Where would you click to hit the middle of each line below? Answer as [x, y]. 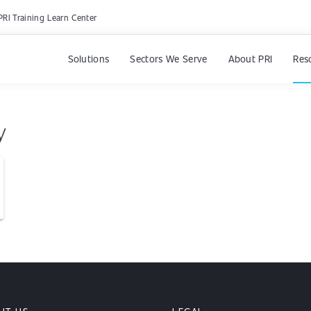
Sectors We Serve [169, 58]
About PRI [250, 58]
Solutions [89, 58]
